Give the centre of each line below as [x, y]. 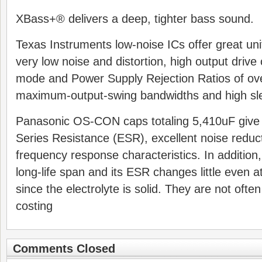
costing [34, 206]
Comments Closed [64, 249]
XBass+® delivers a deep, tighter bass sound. [135, 19]
